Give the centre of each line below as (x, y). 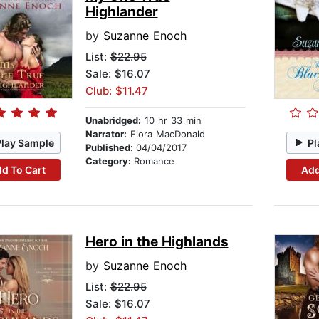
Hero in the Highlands (157, 242)
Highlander (121, 12)
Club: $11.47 (116, 91)
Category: (109, 161)
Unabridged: (113, 121)
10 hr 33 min (171, 121)
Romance (154, 161)
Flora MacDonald (166, 134)
